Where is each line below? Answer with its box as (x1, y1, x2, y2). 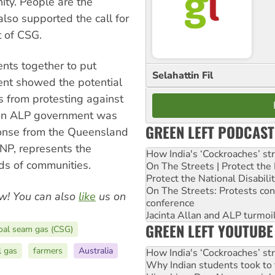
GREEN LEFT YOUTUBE (145, 219, 273, 242)
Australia (79, 244, 113, 257)
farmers (33, 244, 63, 257)
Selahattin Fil (152, 68, 213, 82)
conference (146, 196, 195, 210)
